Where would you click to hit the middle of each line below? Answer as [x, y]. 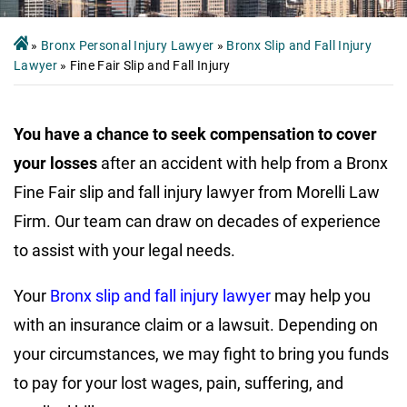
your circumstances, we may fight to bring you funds [201, 353]
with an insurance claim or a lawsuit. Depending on [196, 324]
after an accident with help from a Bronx [243, 163]
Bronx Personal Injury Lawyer [127, 45]
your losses [55, 163]
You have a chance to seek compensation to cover [195, 134]
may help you [321, 295]
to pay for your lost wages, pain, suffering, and [179, 382]
